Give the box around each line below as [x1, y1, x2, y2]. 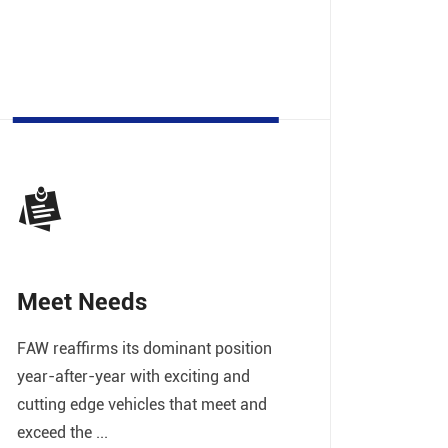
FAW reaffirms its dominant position [16, 337, 272, 359]
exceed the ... [16, 421, 108, 443]
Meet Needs [16, 285, 147, 318]
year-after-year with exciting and [16, 365, 250, 387]
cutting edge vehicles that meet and [16, 393, 267, 415]
